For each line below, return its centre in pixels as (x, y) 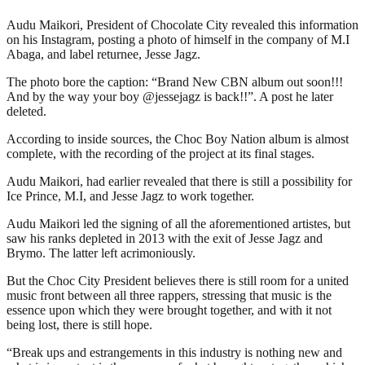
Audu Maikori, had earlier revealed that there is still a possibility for (179, 181)
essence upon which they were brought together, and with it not (169, 310)
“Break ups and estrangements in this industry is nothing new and (174, 352)
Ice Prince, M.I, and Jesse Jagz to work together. (130, 196)
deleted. (26, 111)
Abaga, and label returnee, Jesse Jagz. (103, 54)
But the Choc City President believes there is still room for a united (178, 280)
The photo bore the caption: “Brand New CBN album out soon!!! (175, 81)
